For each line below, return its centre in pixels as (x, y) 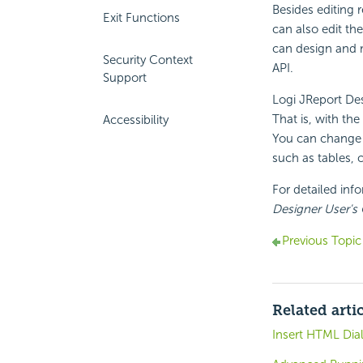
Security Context (148, 60)
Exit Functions (141, 18)
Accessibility (136, 120)
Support (125, 78)
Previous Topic (321, 241)
